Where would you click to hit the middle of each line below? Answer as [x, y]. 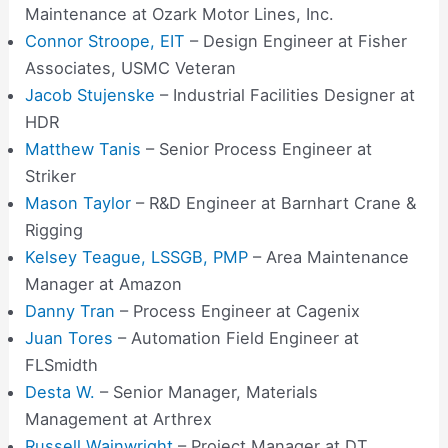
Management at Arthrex [119, 419]
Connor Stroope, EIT [105, 41]
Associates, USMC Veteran [131, 68]
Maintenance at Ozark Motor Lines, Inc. [180, 14]
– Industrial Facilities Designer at [285, 95]
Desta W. [63, 392]
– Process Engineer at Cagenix [238, 311]
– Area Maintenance [329, 257]
